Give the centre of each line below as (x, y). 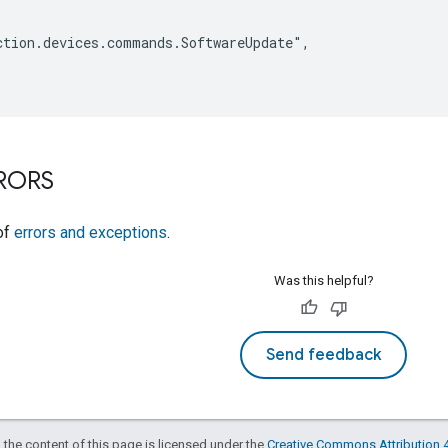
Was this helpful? (323, 280)
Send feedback (323, 354)
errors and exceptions (90, 232)
